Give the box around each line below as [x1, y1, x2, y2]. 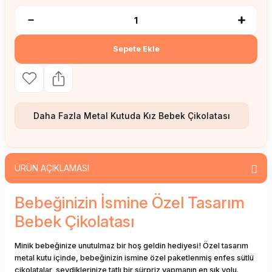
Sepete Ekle [112, 44, 160, 54]
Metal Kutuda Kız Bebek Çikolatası [84, 110, 230, 121]
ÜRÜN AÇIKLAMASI [15, 163, 89, 174]
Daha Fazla [33, 110, 84, 121]
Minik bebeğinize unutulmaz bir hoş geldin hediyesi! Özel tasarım [15, 241, 248, 251]
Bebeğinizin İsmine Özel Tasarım [15, 193, 245, 212]
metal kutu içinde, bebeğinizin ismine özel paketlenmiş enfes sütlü [15, 253, 254, 263]
